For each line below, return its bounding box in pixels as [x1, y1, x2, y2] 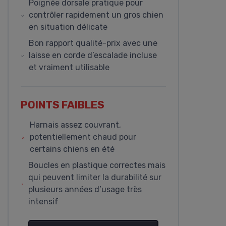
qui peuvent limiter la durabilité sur [28, 173, 161, 183]
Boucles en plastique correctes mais [28, 160, 165, 171]
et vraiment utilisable [29, 63, 110, 73]
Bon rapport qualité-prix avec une [29, 38, 158, 48]
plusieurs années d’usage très [28, 185, 142, 195]
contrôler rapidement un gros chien [29, 10, 164, 20]
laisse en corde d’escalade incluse [29, 50, 157, 61]
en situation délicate [29, 22, 108, 32]
